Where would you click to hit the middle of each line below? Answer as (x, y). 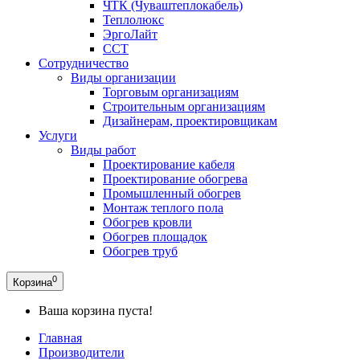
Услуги (58, 135)
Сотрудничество (84, 63)
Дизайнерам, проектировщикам (190, 121)
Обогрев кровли (147, 222)
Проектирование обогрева (175, 178)
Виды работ (103, 149)
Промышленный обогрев (172, 193)
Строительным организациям (184, 106)
